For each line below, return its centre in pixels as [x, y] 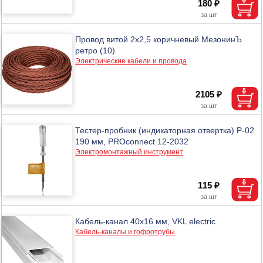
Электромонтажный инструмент [129, 152]
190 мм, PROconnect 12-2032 [132, 141]
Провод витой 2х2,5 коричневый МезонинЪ [159, 39]
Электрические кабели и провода [131, 61]
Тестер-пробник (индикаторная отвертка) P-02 [165, 130]
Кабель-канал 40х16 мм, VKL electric [146, 221]
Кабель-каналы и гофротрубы [125, 232]
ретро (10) [95, 50]
